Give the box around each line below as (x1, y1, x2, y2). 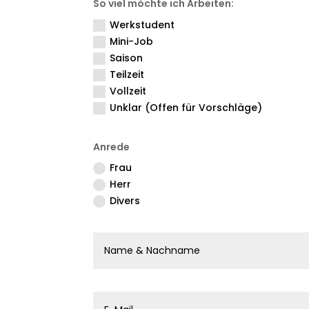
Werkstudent (110, 17, 175, 32)
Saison (110, 50, 143, 65)
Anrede (93, 139, 130, 154)
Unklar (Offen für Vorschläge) (110, 100, 263, 114)
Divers (110, 194, 141, 208)
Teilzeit (110, 67, 145, 81)
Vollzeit (110, 83, 147, 98)
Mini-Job (110, 34, 154, 48)
